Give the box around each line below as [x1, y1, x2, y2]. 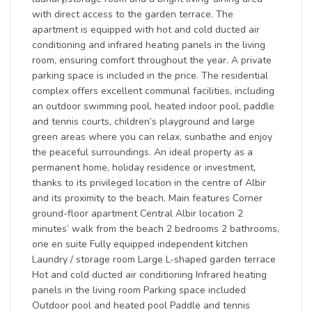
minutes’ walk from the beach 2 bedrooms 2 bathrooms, [32, 222, 279, 235]
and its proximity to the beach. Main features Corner [32, 192, 263, 205]
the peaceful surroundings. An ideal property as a [32, 146, 253, 159]
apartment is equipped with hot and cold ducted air [32, 23, 260, 36]
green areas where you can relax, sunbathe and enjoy [32, 130, 272, 143]
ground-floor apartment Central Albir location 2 [32, 207, 243, 220]
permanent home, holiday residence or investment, [32, 161, 256, 174]
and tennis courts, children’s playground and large [32, 115, 255, 128]
